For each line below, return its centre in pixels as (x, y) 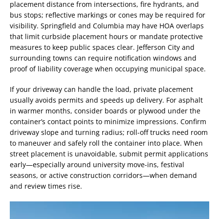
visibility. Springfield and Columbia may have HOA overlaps (107, 25)
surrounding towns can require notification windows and (103, 58)
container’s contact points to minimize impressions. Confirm (108, 121)
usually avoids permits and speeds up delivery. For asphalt (106, 100)
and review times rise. (46, 186)
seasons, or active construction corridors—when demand (103, 175)
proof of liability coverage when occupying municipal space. (108, 68)
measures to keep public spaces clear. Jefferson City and (102, 47)
